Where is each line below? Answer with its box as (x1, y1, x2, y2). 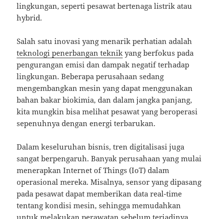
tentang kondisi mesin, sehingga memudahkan (17, 200, 181, 211)
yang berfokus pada (123, 48, 194, 58)
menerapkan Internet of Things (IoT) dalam (17, 165, 170, 175)
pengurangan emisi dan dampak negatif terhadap (17, 60, 190, 70)
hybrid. (17, 13, 43, 23)
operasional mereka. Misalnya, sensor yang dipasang (17, 177, 202, 187)
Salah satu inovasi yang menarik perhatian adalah (17, 36, 193, 46)
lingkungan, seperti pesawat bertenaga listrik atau (17, 1, 193, 11)
